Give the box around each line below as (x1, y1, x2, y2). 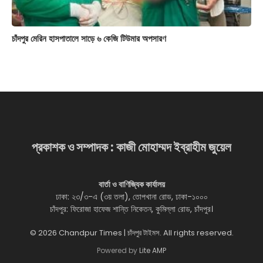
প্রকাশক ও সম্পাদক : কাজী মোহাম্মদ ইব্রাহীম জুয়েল (32, 138, 231, 156)
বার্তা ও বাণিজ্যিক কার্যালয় (98, 178, 165, 191)
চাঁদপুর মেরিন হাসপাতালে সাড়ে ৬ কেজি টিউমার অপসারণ (12, 32, 166, 45)
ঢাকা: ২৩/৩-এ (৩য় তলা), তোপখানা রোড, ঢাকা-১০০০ (55, 191, 208, 203)
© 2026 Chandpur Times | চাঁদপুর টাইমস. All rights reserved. (29, 227, 234, 239)
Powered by (97, 245, 139, 256)
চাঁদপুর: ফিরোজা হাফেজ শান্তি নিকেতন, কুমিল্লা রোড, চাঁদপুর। (50, 203, 213, 215)
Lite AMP (139, 245, 166, 256)
